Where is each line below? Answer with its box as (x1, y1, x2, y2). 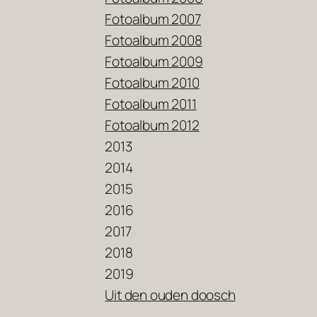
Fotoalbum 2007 (105, 10, 201, 29)
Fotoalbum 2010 (105, 74, 200, 93)
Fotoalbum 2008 (105, 31, 202, 50)
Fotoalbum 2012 (105, 116, 200, 135)
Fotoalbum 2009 (105, 52, 203, 71)
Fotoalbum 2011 (105, 95, 197, 114)
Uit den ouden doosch (105, 286, 236, 305)
